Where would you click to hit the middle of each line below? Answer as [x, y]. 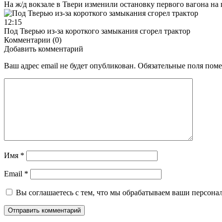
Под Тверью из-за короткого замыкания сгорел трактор [97, 31]
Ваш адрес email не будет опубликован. [70, 65]
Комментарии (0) [33, 40]
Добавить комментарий [44, 49]
